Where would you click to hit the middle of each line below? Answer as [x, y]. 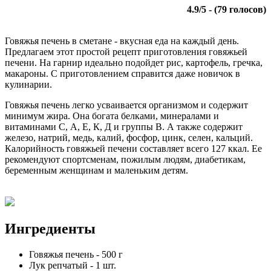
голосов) [247, 9]
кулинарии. [28, 84]
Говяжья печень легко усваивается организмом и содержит [126, 105]
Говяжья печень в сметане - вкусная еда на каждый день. [122, 41]
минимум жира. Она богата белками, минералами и [112, 116]
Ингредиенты [50, 228]
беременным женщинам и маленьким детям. [96, 170]
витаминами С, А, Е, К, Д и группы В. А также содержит [124, 126]
